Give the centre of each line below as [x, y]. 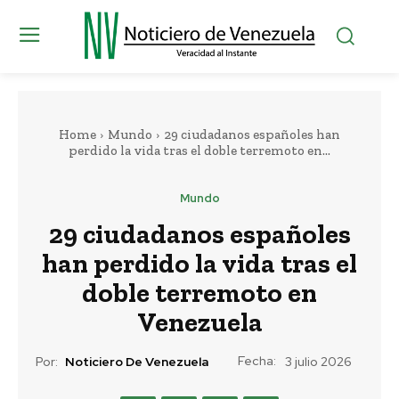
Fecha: [257, 360]
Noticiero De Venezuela [137, 362]
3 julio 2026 [318, 362]
